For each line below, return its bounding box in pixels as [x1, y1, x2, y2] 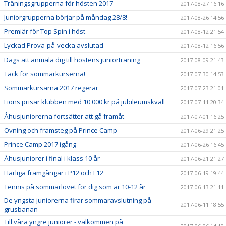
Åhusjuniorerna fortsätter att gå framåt [4, 111, 124, 121]
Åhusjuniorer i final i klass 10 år [4, 153, 100, 163]
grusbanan [4, 204, 38, 214]
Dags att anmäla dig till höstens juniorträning [4, 54, 140, 64]
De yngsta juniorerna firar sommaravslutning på [4, 195, 151, 205]
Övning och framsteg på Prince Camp [4, 125, 117, 135]
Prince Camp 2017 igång [4, 139, 76, 149]
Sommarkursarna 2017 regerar [4, 83, 98, 92]
